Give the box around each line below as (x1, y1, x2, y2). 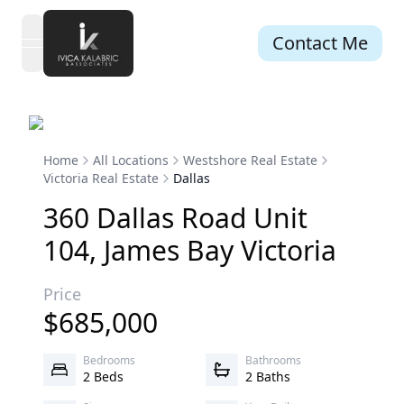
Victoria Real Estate (43, 170, 159, 187)
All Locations (93, 151, 169, 169)
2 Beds (83, 368, 124, 385)
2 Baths (245, 368, 290, 385)
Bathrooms (245, 353, 301, 368)
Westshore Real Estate (183, 151, 317, 169)
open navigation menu (31, 42, 186, 63)
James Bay (104, 232, 234, 269)
